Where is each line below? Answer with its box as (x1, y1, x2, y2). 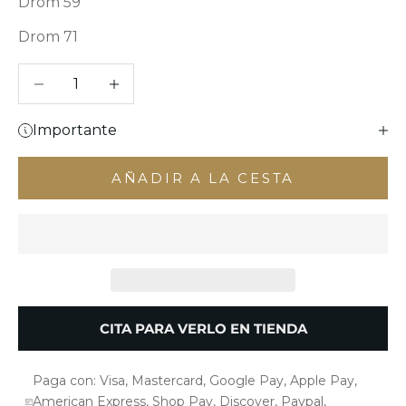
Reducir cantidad (18, 65, 143, 83)
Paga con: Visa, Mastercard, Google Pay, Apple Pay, (33, 372, 358, 389)
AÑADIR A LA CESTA (111, 169, 295, 187)
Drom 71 (18, 27, 78, 45)
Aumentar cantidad (93, 65, 237, 83)
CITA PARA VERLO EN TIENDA (99, 319, 307, 337)
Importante (33, 121, 117, 140)
